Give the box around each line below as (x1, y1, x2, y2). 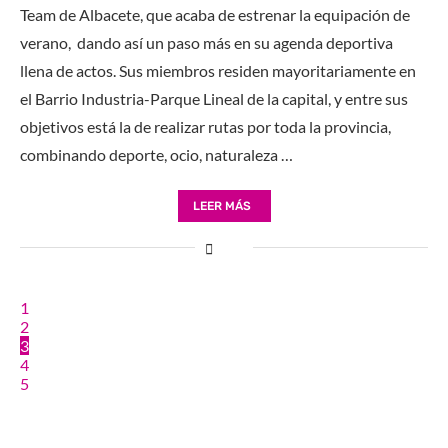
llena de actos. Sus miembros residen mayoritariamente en (20, 60, 416, 80)
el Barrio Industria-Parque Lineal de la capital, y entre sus (20, 88, 408, 108)
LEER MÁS (192, 198, 251, 213)
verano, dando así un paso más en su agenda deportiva (20, 32, 393, 52)
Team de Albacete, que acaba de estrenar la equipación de (20, 4, 410, 24)
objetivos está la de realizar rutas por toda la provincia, (20, 116, 391, 136)
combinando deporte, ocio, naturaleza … (20, 144, 293, 164)
